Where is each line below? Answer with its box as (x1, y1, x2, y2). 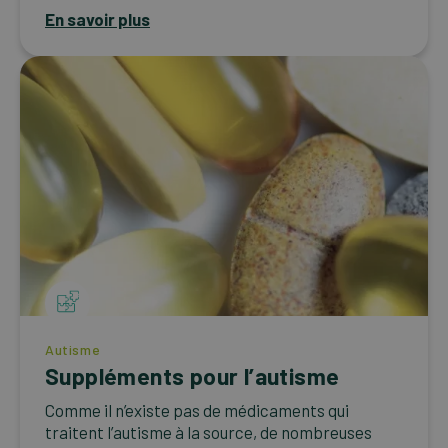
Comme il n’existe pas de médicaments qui (45, 399, 349, 420)
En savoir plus (45, 8, 150, 29)
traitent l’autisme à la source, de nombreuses (45, 421, 372, 442)
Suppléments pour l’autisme (45, 361, 340, 390)
